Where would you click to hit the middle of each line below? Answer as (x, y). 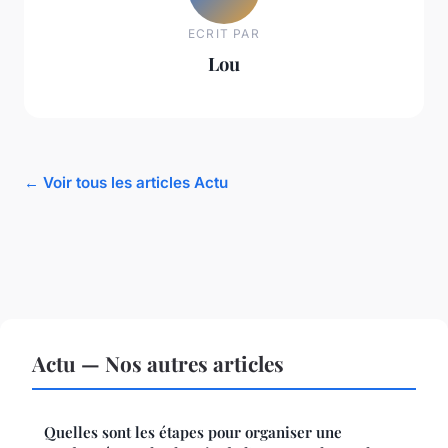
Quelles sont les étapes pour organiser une (193, 431)
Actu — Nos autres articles (158, 362)
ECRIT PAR (224, 34)
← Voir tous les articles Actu (126, 182)
